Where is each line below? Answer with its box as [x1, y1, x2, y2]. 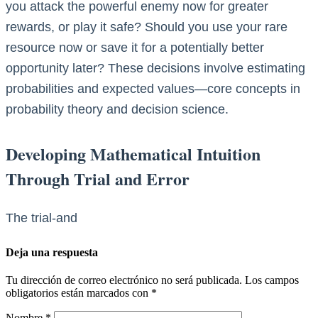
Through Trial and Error [6, 165, 190, 191]
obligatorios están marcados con [6, 286, 151, 299]
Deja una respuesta [6, 246, 98, 258]
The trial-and [6, 210, 77, 225]
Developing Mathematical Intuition [6, 141, 261, 166]
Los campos [245, 273, 299, 286]
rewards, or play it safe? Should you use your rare [6, 19, 287, 34]
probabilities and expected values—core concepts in [6, 81, 300, 96]
